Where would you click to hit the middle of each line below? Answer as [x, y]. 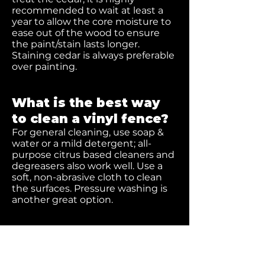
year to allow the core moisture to [91, 22]
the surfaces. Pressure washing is [90, 188]
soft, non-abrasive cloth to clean [87, 177]
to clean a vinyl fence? [90, 119]
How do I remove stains [93, 240]
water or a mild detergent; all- [82, 143]
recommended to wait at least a [88, 10]
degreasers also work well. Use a [87, 166]
